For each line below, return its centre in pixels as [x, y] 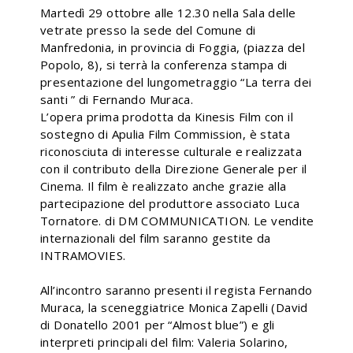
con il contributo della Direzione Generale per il [174, 169]
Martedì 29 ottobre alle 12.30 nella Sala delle [168, 13]
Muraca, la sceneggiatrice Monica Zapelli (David [174, 307]
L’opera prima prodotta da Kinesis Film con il [167, 117]
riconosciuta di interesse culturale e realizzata [171, 151]
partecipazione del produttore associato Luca [170, 203]
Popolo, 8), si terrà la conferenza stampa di [164, 65]
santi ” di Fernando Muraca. [117, 99]
